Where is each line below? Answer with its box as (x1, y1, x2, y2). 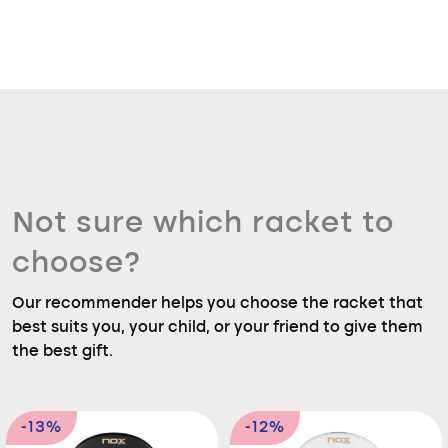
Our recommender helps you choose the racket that (12, 296, 423, 312)
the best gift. (12, 344, 113, 360)
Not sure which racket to (12, 209, 394, 239)
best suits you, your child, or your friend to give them (12, 320, 423, 336)
